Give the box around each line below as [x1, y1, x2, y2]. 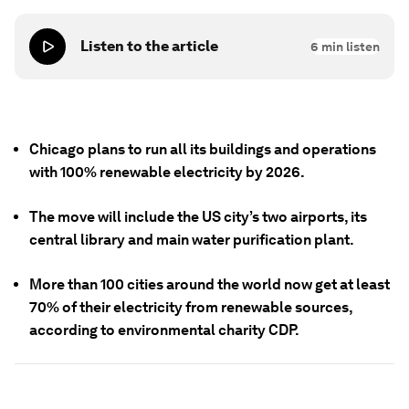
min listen [319, 39, 380, 54]
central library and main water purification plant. [29, 231, 354, 248]
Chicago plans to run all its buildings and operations [29, 141, 376, 158]
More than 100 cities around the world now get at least [29, 276, 390, 293]
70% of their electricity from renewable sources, [29, 299, 352, 316]
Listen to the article [80, 37, 218, 55]
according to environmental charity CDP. [29, 321, 299, 339]
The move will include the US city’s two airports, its [29, 208, 367, 225]
